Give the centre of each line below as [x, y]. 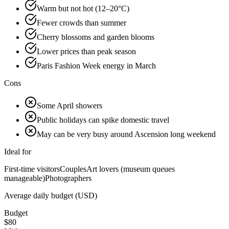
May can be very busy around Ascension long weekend [126, 134]
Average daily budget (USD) [51, 196]
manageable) [25, 178]
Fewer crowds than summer [82, 23]
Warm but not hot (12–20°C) [83, 9]
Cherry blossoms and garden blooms [96, 37]
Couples [73, 169]
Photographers [68, 178]
